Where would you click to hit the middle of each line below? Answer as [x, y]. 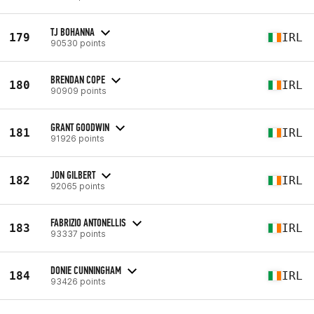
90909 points [78, 90]
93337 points [78, 233]
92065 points [78, 186]
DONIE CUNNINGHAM [86, 270]
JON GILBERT [73, 175]
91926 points [77, 138]
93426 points [78, 281]
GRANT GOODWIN [80, 127]
